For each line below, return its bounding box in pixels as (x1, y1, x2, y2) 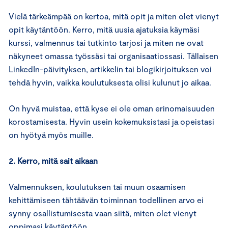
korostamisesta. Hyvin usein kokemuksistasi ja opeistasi (9, 117, 214, 127)
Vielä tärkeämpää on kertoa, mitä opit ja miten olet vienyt (9, 11, 219, 21)
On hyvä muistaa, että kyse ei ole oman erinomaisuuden (9, 103, 215, 113)
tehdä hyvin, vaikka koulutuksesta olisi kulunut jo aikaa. (9, 77, 213, 88)
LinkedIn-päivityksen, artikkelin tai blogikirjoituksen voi (9, 64, 212, 74)
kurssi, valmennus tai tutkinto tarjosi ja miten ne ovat (9, 38, 204, 48)
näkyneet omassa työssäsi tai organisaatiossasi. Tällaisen (9, 51, 218, 61)
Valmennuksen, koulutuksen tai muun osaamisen (9, 182, 186, 192)
